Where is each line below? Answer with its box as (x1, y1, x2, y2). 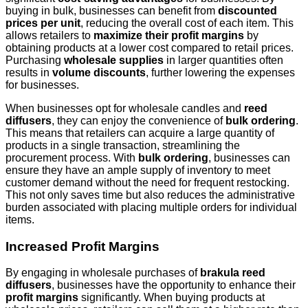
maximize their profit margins (93, 29, 244, 41)
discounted (218, 4, 277, 16)
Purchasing (5, 54, 64, 66)
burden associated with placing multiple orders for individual (5, 201, 297, 213)
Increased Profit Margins (5, 239, 159, 254)
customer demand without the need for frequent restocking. (5, 176, 289, 188)
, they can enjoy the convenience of (52, 114, 225, 126)
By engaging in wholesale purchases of (5, 267, 200, 279)
